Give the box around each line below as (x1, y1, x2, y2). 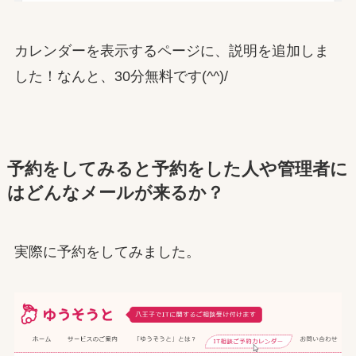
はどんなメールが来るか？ (6, 183, 224, 203)
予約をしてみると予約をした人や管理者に (6, 159, 348, 179)
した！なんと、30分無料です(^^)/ (14, 68, 228, 84)
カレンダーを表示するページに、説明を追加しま (14, 42, 329, 59)
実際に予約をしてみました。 (14, 243, 200, 260)
